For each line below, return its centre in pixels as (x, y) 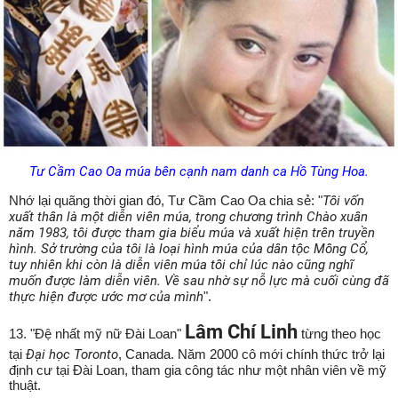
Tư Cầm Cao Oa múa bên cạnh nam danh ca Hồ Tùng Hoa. (199, 171)
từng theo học (339, 334)
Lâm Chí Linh (241, 332)
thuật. (25, 385)
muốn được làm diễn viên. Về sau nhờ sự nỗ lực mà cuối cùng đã (199, 281)
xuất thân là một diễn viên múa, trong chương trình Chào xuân (188, 217)
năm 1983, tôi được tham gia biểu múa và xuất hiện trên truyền (192, 233)
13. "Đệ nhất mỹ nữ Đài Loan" (97, 334)
